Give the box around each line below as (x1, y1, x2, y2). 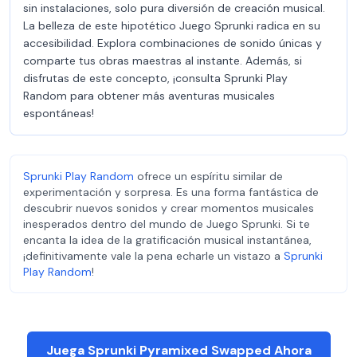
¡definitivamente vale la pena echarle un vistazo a (23, 249, 284, 263)
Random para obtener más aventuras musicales (23, 88, 275, 103)
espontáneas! (23, 106, 94, 120)
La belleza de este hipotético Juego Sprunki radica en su (23, 18, 320, 33)
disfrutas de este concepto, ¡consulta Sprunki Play (23, 71, 288, 85)
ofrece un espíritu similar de (134, 169, 283, 183)
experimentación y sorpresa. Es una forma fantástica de (23, 185, 319, 199)
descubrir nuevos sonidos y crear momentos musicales (23, 201, 314, 215)
